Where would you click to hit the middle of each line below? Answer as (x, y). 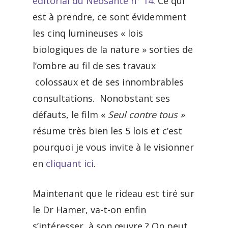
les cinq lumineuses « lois (88, 33)
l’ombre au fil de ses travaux (94, 66)
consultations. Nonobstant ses (101, 98)
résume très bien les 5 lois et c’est (107, 131)
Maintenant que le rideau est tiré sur (113, 193)
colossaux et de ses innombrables (108, 82)
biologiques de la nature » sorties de (113, 49)
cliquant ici (70, 163)
